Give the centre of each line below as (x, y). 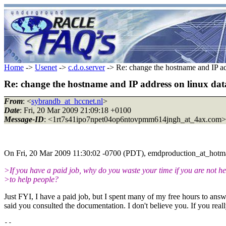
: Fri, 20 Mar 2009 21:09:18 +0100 (75, 110)
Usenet (46, 67)
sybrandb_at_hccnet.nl (67, 101)
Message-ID (24, 119)
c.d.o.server (87, 67)
